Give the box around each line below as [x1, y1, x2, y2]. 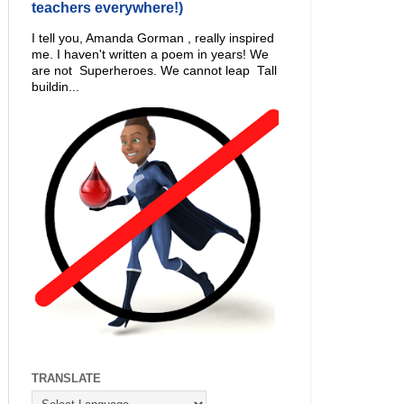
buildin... [32, 79, 79, 94]
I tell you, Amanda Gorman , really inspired [32, 31, 274, 45]
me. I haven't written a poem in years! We [32, 47, 269, 61]
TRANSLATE [32, 371, 101, 385]
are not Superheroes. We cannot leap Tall [32, 63, 277, 78]
